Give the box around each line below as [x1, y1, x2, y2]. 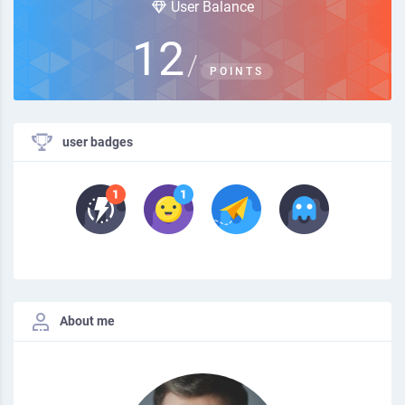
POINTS [210, 64, 264, 78]
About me [57, 314, 115, 329]
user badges [60, 134, 133, 149]
